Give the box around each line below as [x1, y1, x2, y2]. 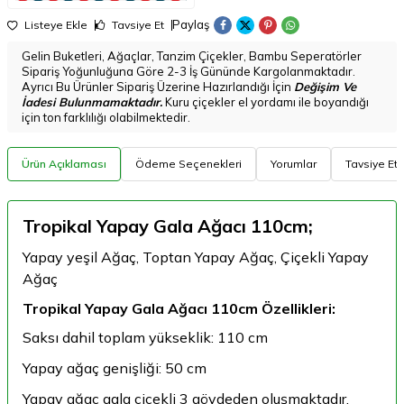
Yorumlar [271, 156, 317, 170]
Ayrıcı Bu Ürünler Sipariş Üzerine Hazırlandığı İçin [22, 78, 294, 94]
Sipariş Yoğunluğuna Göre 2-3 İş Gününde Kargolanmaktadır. [22, 63, 355, 78]
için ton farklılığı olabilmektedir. [22, 109, 190, 124]
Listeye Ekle [22, 17, 87, 32]
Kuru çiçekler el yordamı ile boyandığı [162, 94, 369, 109]
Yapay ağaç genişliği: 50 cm [23, 358, 207, 377]
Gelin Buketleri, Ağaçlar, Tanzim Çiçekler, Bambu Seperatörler [22, 48, 362, 63]
